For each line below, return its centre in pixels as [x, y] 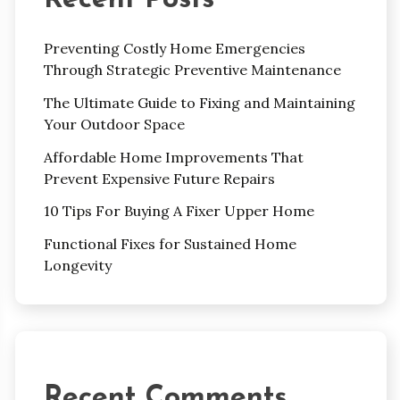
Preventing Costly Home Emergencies [174, 49]
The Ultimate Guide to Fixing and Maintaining [199, 102]
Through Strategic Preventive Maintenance [192, 70]
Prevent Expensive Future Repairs [159, 178]
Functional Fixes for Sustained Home [170, 244]
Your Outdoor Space [114, 124]
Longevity [77, 266]
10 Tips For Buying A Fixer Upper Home [179, 211]
